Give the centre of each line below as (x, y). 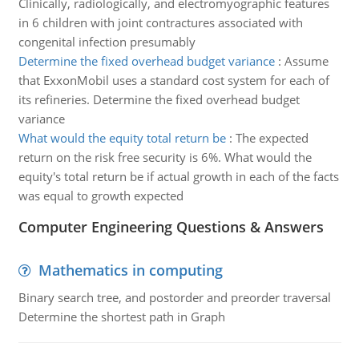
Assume (306, 61)
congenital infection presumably (107, 42)
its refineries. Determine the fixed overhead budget (159, 99)
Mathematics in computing (130, 270)
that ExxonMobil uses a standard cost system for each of (173, 80)
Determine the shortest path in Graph (121, 317)
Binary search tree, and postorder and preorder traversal (174, 297)
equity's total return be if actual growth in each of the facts (178, 176)
